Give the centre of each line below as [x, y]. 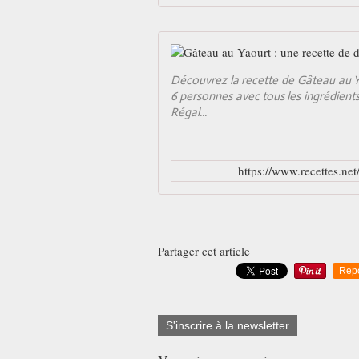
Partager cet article [204, 251]
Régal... [189, 112]
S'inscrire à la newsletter [228, 325]
